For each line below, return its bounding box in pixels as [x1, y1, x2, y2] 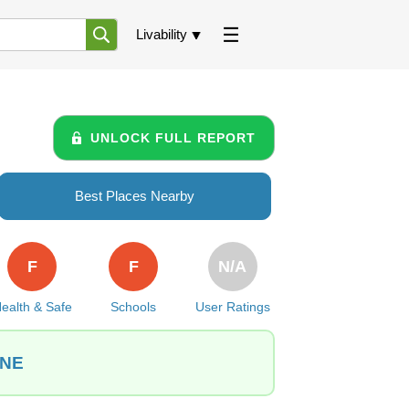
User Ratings [194, 299, 270, 314]
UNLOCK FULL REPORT [90, 130, 256, 145]
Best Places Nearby [75, 188, 194, 204]
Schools [110, 299, 157, 314]
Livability [136, 26, 187, 42]
